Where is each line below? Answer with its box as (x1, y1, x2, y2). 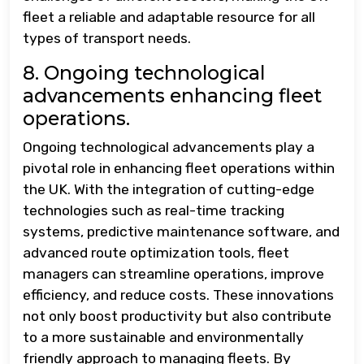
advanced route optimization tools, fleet (23, 244, 289, 261)
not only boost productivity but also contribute (23, 307, 331, 324)
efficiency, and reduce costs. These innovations (23, 286, 334, 303)
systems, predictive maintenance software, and (23, 223, 340, 240)
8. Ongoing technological (23, 60, 265, 84)
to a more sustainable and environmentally (23, 328, 304, 345)
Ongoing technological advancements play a (23, 138, 314, 155)
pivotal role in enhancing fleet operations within (23, 159, 335, 176)
